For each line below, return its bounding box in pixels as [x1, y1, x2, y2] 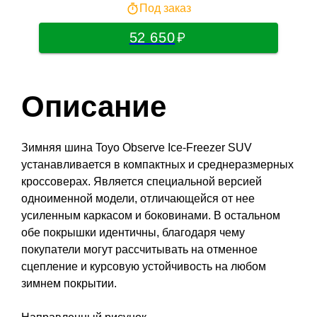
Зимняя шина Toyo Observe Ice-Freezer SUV [21, 141, 252, 154]
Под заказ [139, 2, 191, 15]
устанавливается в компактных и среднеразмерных [21, 158, 294, 171]
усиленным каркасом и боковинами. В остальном [21, 209, 280, 221]
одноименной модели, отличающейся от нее [21, 192, 255, 204]
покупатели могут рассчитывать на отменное [21, 243, 258, 255]
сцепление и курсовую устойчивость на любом [21, 260, 266, 272]
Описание [21, 89, 166, 123]
